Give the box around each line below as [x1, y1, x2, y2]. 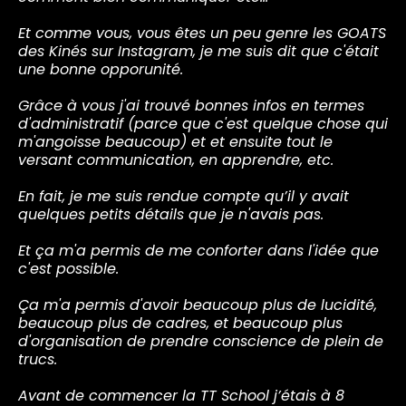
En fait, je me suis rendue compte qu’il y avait [18, 185, 349, 207]
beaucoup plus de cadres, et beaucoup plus [18, 312, 343, 333]
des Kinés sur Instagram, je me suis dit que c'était [18, 40, 379, 62]
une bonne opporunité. [18, 58, 183, 80]
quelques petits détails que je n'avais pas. [18, 203, 324, 225]
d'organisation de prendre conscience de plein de [18, 330, 383, 352]
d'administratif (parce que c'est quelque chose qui [18, 112, 388, 134]
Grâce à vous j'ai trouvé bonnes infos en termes [18, 94, 364, 116]
